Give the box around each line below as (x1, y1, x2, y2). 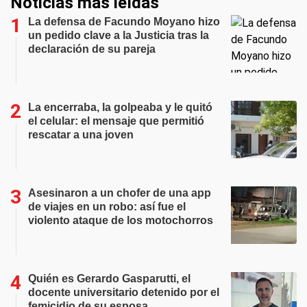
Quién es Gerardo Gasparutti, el (28, 273, 191, 284)
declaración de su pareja (28, 43, 156, 55)
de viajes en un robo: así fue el (28, 201, 186, 212)
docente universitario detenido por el (28, 286, 219, 298)
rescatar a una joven (28, 129, 134, 140)
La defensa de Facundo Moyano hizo (28, 16, 220, 27)
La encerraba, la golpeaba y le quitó (28, 101, 212, 113)
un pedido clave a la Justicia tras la (28, 29, 209, 41)
